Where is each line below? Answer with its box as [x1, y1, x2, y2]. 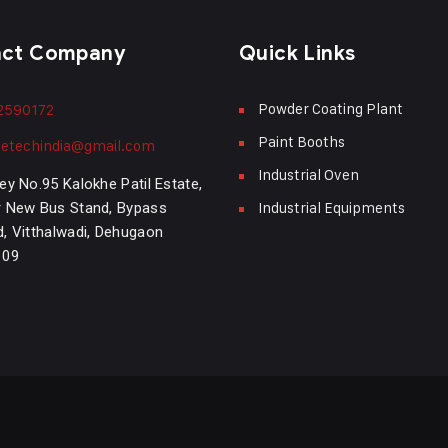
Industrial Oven [258, 165, 359, 185]
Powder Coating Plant [258, 99, 403, 119]
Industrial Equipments [258, 198, 405, 218]
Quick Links [239, 41, 356, 67]
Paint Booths [258, 132, 345, 152]
